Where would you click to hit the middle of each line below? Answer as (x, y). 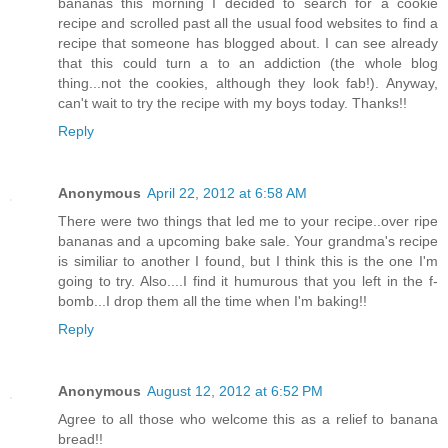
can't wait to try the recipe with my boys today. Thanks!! (232, 103)
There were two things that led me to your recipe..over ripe (248, 221)
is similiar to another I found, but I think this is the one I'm (248, 261)
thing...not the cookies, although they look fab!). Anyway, (248, 83)
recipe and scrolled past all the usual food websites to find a (248, 23)
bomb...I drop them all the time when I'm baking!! (212, 301)
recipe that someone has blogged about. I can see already (248, 43)
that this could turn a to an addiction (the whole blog (248, 63)
